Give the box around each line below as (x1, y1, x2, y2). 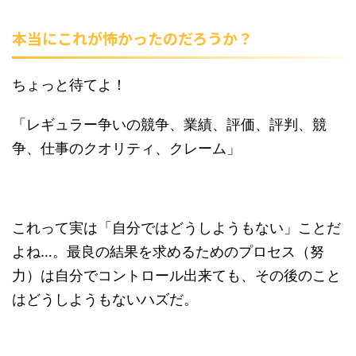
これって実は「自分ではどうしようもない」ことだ (12, 219, 341, 236)
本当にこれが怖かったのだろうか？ (12, 27, 253, 48)
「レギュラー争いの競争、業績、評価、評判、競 (12, 116, 327, 133)
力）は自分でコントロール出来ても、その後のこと (12, 267, 341, 284)
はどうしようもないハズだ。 (12, 291, 198, 308)
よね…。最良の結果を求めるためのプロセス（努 (12, 243, 324, 260)
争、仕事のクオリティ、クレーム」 (12, 140, 241, 157)
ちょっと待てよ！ (12, 76, 126, 93)
